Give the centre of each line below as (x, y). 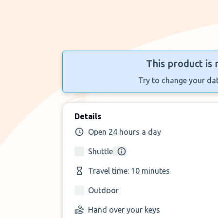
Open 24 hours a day (125, 132)
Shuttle (100, 151)
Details (88, 116)
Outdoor (103, 190)
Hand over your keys (124, 210)
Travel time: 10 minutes (129, 171)
